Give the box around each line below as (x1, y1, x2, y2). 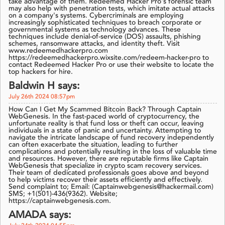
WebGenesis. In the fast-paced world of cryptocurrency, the (9, 113, 199, 121)
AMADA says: (9, 210, 71, 221)
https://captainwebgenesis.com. (9, 197, 111, 205)
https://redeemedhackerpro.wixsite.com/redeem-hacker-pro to (9, 54, 209, 62)
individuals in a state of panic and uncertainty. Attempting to (9, 127, 201, 135)
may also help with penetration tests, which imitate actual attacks (9, 5, 214, 13)
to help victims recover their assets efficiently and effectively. (9, 176, 202, 184)
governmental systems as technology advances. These (9, 26, 181, 34)
